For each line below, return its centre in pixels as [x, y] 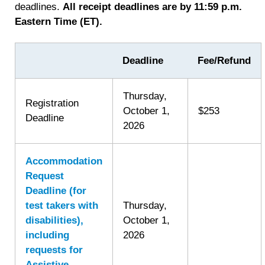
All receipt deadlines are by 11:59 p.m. [153, 7]
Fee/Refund [224, 61]
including [48, 235]
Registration [52, 104]
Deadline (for [56, 191]
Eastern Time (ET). [59, 22]
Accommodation [64, 161]
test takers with [62, 206]
